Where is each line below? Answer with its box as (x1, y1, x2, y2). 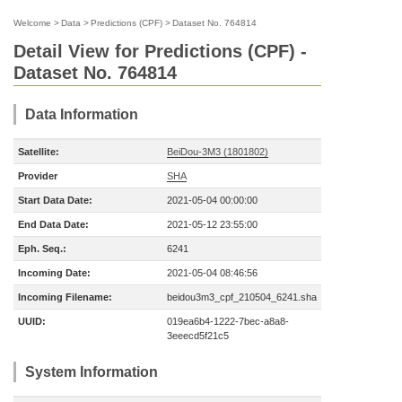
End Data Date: (18, 219, 89, 230)
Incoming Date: (18, 267, 91, 278)
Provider (18, 170, 57, 181)
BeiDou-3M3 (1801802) (167, 146, 268, 157)
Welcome (13, 18, 51, 28)
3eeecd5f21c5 (167, 330, 229, 341)
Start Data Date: (18, 195, 92, 205)
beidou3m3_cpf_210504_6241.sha (167, 292, 317, 302)
